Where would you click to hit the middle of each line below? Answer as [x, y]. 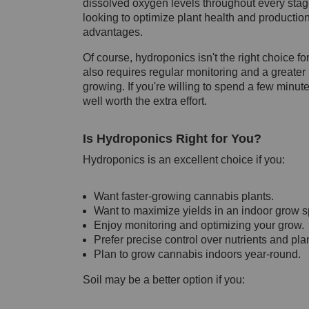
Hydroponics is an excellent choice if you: [183, 159]
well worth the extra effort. [144, 101]
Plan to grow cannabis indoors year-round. [197, 254]
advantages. [112, 32]
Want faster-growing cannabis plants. [183, 196]
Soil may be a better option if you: [163, 279]
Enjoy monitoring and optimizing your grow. [199, 225]
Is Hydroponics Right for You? [172, 138]
